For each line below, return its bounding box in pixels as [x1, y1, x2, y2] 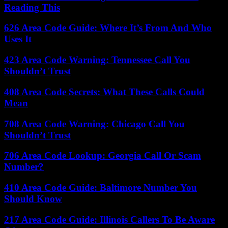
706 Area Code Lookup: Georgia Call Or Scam [4, 150, 201, 161]
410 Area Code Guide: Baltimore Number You [4, 182, 197, 193]
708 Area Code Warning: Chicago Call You [4, 118, 185, 129]
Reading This [4, 2, 60, 13]
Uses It [4, 34, 32, 45]
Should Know [4, 193, 62, 205]
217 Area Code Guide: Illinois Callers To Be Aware [4, 214, 215, 225]
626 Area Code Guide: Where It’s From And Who [4, 22, 212, 34]
